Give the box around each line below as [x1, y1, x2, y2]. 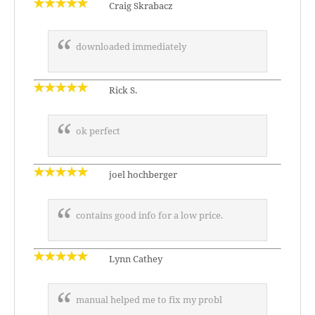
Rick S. [107, 84, 137, 96]
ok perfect [76, 124, 120, 137]
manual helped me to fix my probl [76, 293, 222, 306]
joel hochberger [107, 168, 177, 181]
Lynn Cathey [107, 252, 162, 265]
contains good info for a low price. [76, 209, 223, 221]
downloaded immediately [76, 40, 186, 53]
